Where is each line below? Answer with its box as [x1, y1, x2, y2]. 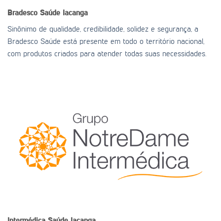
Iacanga [63, 9, 88, 17]
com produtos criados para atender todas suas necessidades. [7, 50, 206, 58]
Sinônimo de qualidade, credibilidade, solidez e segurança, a [7, 25, 198, 34]
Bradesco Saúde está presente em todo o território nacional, [7, 37, 204, 46]
